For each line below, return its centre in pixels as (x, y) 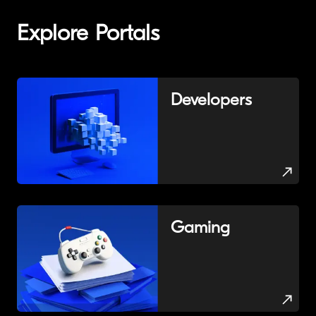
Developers (211, 101)
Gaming (200, 228)
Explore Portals (88, 35)
